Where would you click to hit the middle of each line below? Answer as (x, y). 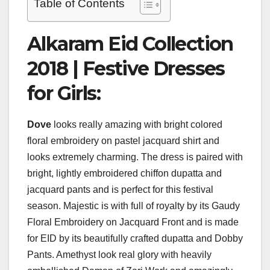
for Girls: (64, 93)
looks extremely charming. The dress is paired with (135, 157)
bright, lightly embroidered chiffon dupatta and (124, 173)
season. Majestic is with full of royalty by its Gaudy (133, 206)
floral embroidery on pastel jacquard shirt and (123, 140)
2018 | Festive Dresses (126, 69)
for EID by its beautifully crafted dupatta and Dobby (135, 238)
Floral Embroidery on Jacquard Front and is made (133, 222)
